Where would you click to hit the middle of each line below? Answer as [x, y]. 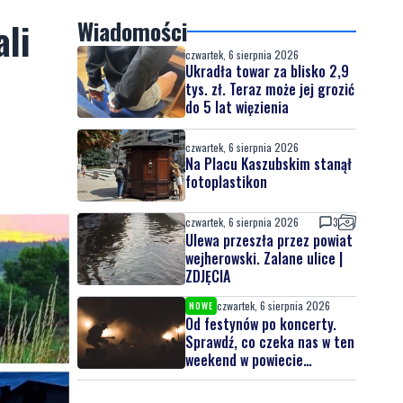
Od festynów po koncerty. [261, 324]
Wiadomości [132, 31]
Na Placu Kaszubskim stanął [269, 164]
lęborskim [214, 378]
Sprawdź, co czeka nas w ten [270, 342]
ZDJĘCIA [208, 276]
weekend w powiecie [244, 360]
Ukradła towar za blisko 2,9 [267, 71]
